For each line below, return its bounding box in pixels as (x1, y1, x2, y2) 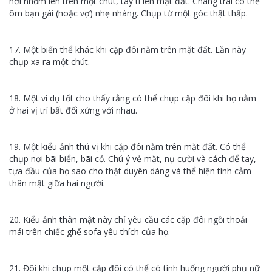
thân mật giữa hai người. (9, 177, 105, 189)
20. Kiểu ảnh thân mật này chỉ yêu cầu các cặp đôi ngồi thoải (9, 214, 247, 225)
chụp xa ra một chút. (9, 56, 92, 67)
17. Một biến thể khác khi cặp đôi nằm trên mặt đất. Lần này (9, 44, 246, 55)
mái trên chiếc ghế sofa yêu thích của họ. (9, 226, 170, 237)
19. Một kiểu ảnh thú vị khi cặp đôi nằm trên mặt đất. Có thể (9, 141, 246, 152)
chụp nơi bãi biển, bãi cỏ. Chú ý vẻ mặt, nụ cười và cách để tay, (9, 153, 256, 165)
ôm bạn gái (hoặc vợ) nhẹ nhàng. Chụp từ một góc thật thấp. (9, 7, 248, 19)
